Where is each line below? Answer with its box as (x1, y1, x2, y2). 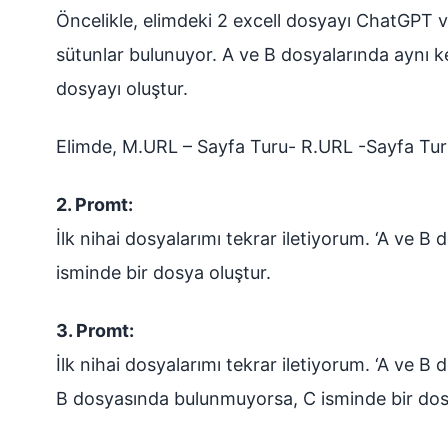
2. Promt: (56, 194, 133, 215)
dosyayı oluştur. (56, 78, 188, 99)
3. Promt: (56, 320, 134, 341)
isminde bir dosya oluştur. (56, 262, 271, 283)
